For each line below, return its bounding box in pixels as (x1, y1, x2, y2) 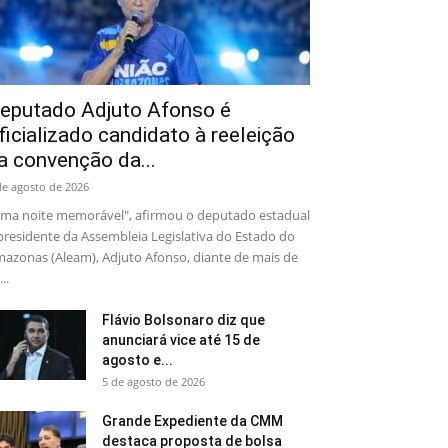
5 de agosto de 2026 (102, 374, 205, 389)
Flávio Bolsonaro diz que (102, 312, 265, 328)
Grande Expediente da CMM (102, 413, 283, 429)
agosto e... (102, 352, 173, 368)
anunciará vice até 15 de (102, 332, 260, 348)
